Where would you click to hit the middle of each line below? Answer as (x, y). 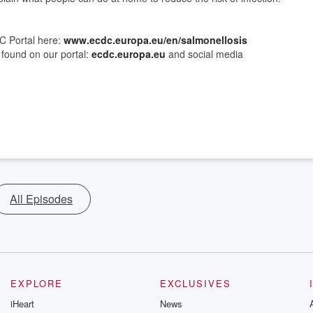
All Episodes (41, 199)
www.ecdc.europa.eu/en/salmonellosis (155, 40)
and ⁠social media (204, 54)
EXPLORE (37, 283)
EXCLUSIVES (195, 283)
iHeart (23, 304)
